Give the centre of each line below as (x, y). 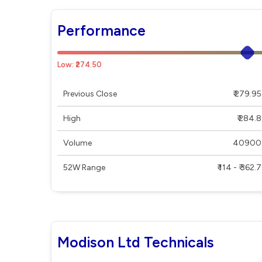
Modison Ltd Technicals (136, 242)
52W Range (84, 168)
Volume (77, 143)
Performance (101, 30)
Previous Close (90, 94)
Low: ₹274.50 (80, 65)
